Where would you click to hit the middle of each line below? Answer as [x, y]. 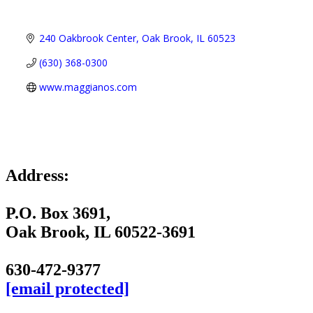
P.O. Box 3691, [58, 213]
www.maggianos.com [88, 87]
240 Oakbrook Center [87, 38]
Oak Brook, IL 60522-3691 [101, 232]
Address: [37, 176]
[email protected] [67, 289]
